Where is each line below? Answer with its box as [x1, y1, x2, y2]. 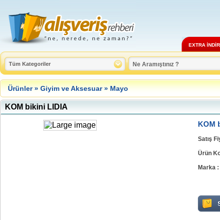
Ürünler [8, 84, 32, 92]
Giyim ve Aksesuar [40, 84, 102, 92]
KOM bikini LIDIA [5, 103, 68, 111]
